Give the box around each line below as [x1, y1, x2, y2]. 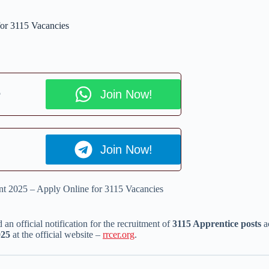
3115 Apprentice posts [172, 219, 261, 229]
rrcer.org [103, 229, 134, 240]
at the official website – [10, 229, 103, 240]
